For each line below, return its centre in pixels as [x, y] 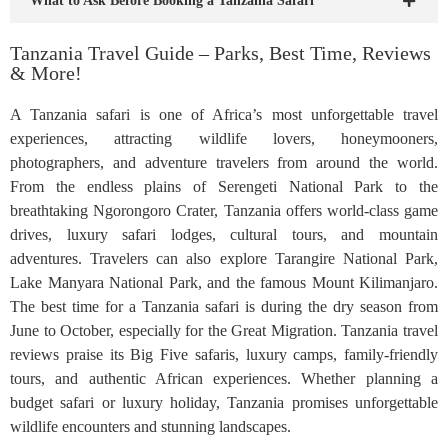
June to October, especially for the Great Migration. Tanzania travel [224, 331]
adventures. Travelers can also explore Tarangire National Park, [224, 259]
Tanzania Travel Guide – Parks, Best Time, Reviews [220, 53]
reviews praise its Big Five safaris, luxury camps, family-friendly [224, 355]
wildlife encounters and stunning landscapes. [150, 427]
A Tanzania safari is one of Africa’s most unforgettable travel [224, 115]
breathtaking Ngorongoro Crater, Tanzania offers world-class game [224, 211]
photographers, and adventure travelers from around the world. [224, 163]
